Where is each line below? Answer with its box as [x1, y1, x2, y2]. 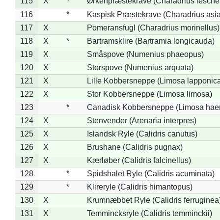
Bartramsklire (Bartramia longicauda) [86, 36, 215, 45]
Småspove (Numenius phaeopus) [86, 50, 204, 58]
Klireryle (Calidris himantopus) [86, 182, 192, 191]
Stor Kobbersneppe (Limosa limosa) [86, 89, 212, 98]
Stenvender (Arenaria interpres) [86, 116, 196, 125]
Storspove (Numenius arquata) [86, 63, 193, 72]
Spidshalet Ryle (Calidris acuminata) [86, 169, 215, 178]
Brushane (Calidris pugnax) [86, 142, 183, 151]
